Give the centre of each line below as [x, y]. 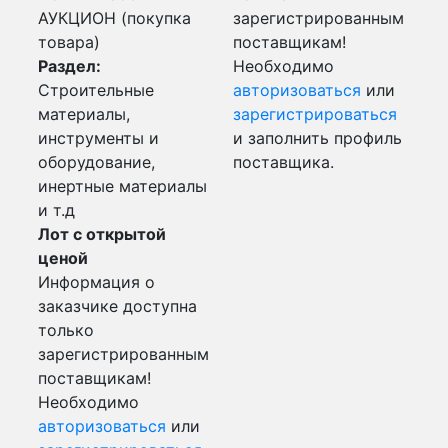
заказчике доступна [117, 306]
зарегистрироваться [315, 114]
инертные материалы [122, 186]
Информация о [96, 282]
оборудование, [96, 162]
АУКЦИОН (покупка [114, 18]
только [66, 330]
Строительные [96, 90]
